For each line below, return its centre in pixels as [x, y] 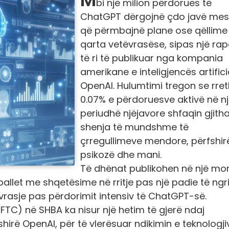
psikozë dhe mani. [121, 155]
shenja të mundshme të [134, 127]
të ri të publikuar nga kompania [152, 58]
